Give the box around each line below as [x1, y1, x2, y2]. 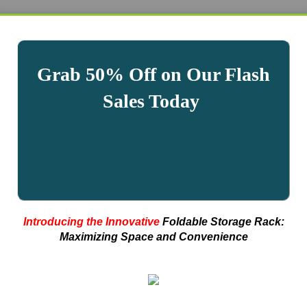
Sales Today [103, 90, 204, 112]
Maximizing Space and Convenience [59, 231, 248, 243]
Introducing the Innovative [23, 216, 160, 228]
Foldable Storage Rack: [159, 216, 284, 228]
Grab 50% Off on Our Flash [37, 64, 270, 85]
